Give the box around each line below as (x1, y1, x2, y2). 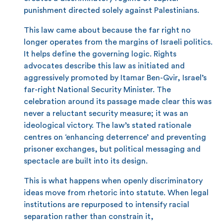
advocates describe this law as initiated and (24, 61, 185, 70)
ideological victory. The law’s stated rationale (24, 121, 191, 129)
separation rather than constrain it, (24, 212, 154, 221)
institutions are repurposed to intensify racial (24, 200, 189, 209)
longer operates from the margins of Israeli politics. (24, 38, 213, 46)
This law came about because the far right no (24, 26, 191, 34)
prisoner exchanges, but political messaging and (24, 145, 201, 153)
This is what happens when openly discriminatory (24, 176, 203, 185)
